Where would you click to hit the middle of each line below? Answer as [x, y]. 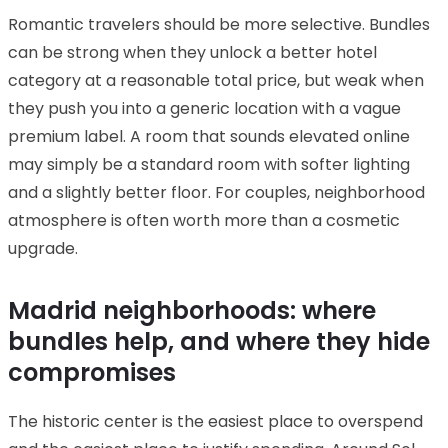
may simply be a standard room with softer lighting [209, 164]
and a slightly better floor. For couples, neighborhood [216, 192]
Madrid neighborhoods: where [192, 310]
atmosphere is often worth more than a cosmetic [204, 220]
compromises [92, 372]
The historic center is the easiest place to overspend [215, 421]
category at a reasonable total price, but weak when [216, 80]
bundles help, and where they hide [219, 341]
